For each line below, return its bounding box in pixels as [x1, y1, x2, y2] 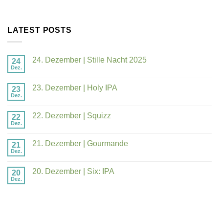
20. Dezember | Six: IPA [32, 167, 114, 176]
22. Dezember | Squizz [32, 111, 111, 120]
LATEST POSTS [7, 25, 72, 34]
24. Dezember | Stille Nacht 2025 [32, 56, 147, 65]
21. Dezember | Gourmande [32, 139, 128, 148]
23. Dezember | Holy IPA [32, 84, 117, 92]
